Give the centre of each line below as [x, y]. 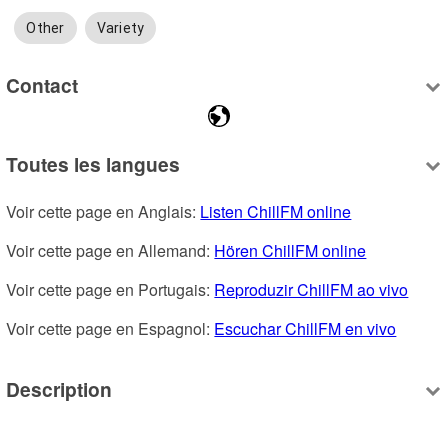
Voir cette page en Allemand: [110, 251]
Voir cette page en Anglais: [103, 212]
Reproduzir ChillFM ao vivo [311, 290]
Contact [42, 84]
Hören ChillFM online [290, 251]
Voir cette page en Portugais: [110, 290]
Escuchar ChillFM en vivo [305, 329]
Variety [120, 28]
